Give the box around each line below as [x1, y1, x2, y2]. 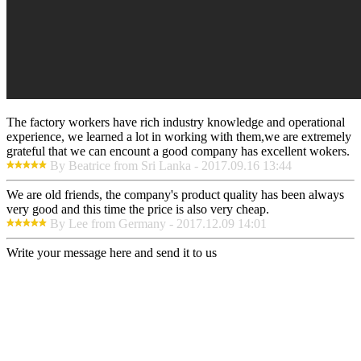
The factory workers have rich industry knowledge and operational [6, 115, 345, 130]
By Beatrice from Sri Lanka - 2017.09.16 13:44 [50, 159, 292, 173]
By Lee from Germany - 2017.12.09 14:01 [50, 217, 267, 231]
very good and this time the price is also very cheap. [6, 202, 269, 217]
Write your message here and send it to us [6, 246, 217, 260]
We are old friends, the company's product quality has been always [6, 188, 344, 202]
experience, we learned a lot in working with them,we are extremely [6, 130, 351, 144]
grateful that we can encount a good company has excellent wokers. [6, 144, 350, 159]
